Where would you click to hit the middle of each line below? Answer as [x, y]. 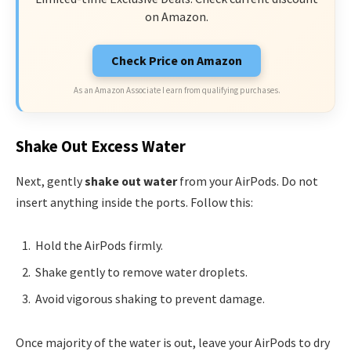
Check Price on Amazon [177, 61]
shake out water [131, 181]
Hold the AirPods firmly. [99, 246]
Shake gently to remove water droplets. [141, 272]
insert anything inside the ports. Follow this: [134, 202]
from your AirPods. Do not [248, 181]
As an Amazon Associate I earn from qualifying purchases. [177, 90]
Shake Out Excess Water [101, 147]
